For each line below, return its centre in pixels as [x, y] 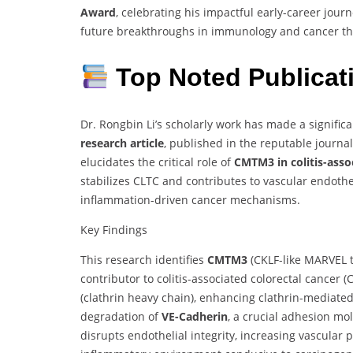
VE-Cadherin [195, 316]
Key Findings [114, 229]
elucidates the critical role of [157, 162]
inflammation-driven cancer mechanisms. [190, 199]
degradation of [121, 316]
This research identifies [144, 259]
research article [122, 143]
